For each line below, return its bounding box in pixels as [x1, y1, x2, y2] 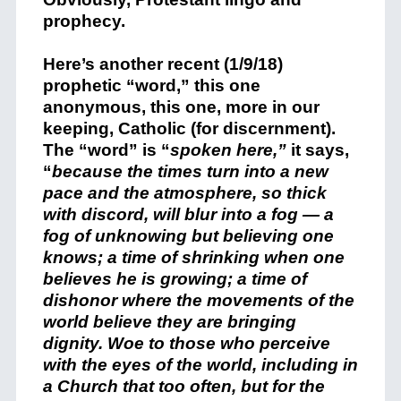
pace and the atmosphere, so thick [42, 183, 327, 202]
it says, [290, 141, 349, 159]
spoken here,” [169, 141, 291, 159]
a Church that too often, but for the [42, 377, 325, 396]
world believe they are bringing [42, 312, 296, 331]
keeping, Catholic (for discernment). [42, 119, 336, 138]
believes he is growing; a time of [42, 269, 307, 288]
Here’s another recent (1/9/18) [42, 55, 283, 73]
